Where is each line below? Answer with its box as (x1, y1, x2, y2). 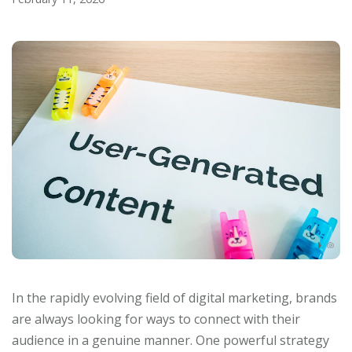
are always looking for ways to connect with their (12, 310, 300, 328)
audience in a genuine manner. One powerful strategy (12, 332, 329, 350)
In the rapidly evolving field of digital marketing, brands (12, 289, 337, 307)
